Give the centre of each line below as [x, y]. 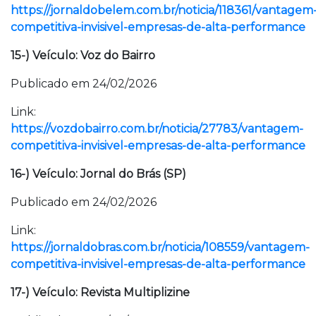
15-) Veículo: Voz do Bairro [83, 55]
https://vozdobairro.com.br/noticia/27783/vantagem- [157, 129]
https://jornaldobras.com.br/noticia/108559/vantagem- [160, 247]
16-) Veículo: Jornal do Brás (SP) [98, 174]
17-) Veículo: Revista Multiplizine [100, 292]
